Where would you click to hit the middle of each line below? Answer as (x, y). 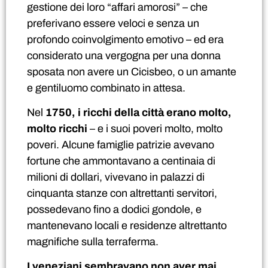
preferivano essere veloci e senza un (113, 23)
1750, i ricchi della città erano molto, (138, 113)
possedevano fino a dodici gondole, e (114, 210)
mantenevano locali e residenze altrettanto (127, 226)
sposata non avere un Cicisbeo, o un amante (132, 71)
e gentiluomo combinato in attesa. (106, 88)
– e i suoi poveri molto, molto (155, 129)
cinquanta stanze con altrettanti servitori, (122, 194)
